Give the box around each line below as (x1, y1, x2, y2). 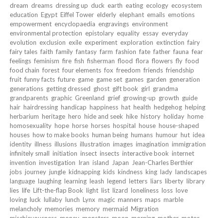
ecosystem (171, 1, 202, 10)
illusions (54, 140, 77, 148)
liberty (165, 177, 183, 185)
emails (147, 11, 165, 19)
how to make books (33, 131, 89, 139)
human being (92, 131, 128, 139)
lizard (112, 186, 128, 195)
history (141, 112, 161, 121)
